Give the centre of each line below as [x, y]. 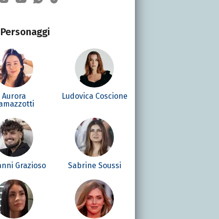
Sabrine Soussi [94, 165]
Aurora [14, 96]
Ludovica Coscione [94, 96]
